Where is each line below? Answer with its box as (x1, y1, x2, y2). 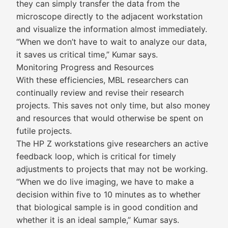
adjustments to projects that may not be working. (16, 164, 208, 174)
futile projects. (16, 126, 72, 136)
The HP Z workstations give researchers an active (16, 138, 208, 149)
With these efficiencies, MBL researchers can (16, 75, 188, 85)
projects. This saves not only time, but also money (16, 100, 210, 110)
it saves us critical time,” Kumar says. (16, 49, 158, 60)
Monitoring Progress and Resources (16, 62, 154, 72)
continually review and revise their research (16, 88, 184, 98)
